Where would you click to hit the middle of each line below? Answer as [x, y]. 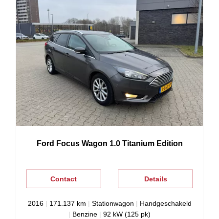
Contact [63, 179]
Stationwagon [113, 203]
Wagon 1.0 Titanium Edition [132, 143]
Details [155, 179]
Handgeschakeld [165, 203]
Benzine [85, 214]
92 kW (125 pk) [127, 214]
